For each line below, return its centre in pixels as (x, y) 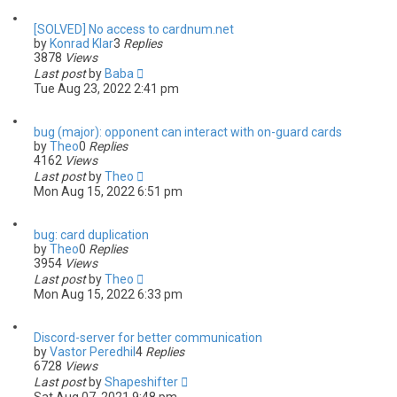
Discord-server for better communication (148, 338)
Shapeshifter (141, 382)
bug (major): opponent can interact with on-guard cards (188, 132)
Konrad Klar (82, 43)
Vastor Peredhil (93, 352)
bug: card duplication (91, 235)
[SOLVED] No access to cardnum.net (134, 29)
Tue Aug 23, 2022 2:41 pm (106, 89)
